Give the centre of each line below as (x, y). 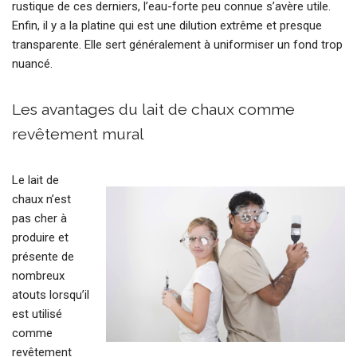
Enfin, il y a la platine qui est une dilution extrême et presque (167, 26)
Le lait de (35, 180)
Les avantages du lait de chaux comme (153, 110)
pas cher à (39, 219)
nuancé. (32, 64)
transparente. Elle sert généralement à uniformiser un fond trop (177, 45)
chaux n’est (41, 200)
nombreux (38, 276)
